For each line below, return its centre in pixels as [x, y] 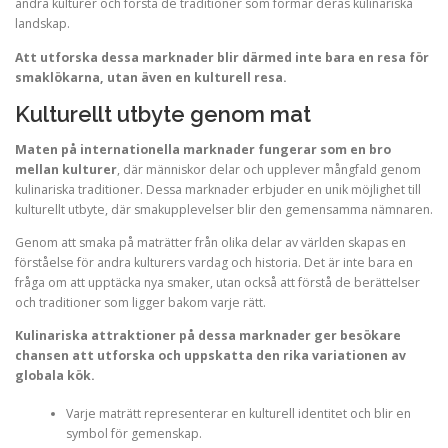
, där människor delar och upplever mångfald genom [269, 169]
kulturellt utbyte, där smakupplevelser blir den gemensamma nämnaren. [224, 209]
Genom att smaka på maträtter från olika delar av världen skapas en [210, 242]
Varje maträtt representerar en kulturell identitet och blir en [238, 414]
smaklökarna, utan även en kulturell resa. [151, 77]
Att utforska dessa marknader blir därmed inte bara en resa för [222, 57]
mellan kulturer [66, 169]
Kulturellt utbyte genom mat [163, 113]
